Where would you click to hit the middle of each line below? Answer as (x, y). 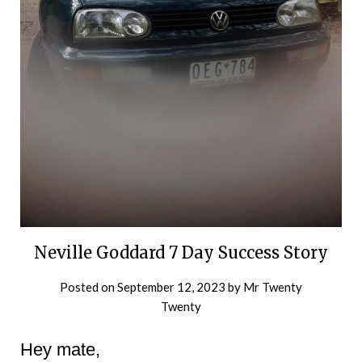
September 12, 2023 (171, 286)
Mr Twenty (273, 286)
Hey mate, (60, 349)
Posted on (88, 286)
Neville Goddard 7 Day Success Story (181, 252)
